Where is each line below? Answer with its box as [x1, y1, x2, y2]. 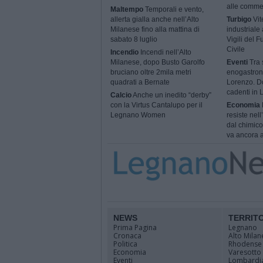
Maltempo [110, 5, 143, 14]
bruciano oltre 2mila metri [110, 68, 191, 77]
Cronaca [113, 231, 141, 241]
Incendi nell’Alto [139, 48, 191, 57]
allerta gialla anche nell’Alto [110, 15, 199, 24]
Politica [113, 239, 137, 249]
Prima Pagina [113, 222, 157, 232]
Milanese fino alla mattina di [110, 25, 200, 34]
